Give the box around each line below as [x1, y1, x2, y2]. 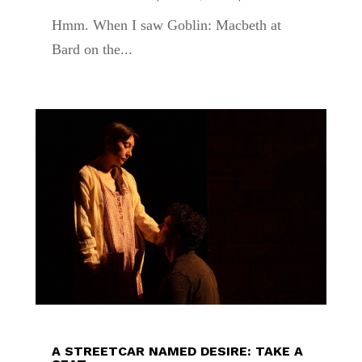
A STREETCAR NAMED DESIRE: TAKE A [51, 343, 303, 359]
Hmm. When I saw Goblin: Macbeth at [51, 17, 281, 34]
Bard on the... [51, 41, 133, 58]
